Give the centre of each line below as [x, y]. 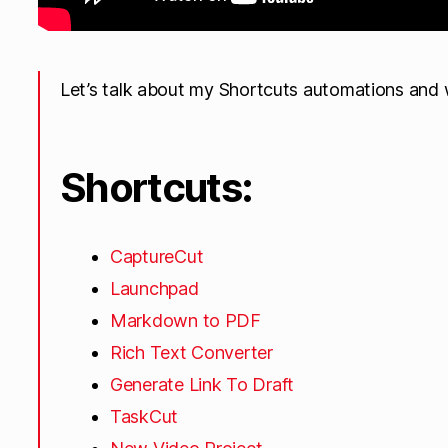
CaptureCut [157, 256]
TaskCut [144, 416]
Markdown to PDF [185, 320]
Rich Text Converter [191, 352]
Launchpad [154, 288]
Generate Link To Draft [202, 384]
